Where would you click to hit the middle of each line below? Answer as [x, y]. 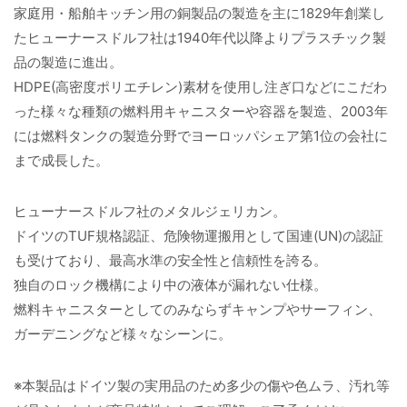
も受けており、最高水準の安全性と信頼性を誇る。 [170, 261]
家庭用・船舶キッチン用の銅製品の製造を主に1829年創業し [199, 13]
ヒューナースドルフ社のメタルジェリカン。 [150, 212]
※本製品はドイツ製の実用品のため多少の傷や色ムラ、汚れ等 [202, 386]
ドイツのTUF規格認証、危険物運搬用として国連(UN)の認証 [199, 236]
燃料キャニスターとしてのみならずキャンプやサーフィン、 [198, 310]
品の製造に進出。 [68, 62]
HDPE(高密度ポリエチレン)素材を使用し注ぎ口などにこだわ [200, 86]
